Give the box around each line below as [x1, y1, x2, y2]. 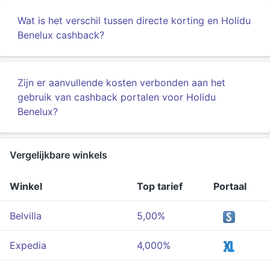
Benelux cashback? [17, 29, 104, 41]
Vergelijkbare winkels [10, 149, 107, 161]
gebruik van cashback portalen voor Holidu [17, 91, 216, 103]
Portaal [213, 180, 246, 192]
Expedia [10, 239, 46, 251]
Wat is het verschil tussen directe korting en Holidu [17, 14, 251, 27]
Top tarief [137, 180, 183, 192]
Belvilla [10, 210, 42, 222]
